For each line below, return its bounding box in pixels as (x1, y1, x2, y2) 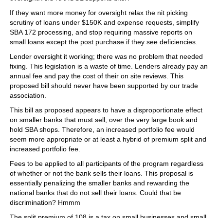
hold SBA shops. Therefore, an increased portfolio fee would (10, 126, 195, 133)
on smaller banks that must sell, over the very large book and (10, 116, 198, 124)
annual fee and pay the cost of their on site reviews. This (10, 72, 183, 80)
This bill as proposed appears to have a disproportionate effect (10, 106, 202, 114)
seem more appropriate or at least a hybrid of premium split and (10, 135, 206, 143)
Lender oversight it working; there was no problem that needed (10, 53, 203, 60)
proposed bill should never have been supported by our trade (10, 82, 198, 90)
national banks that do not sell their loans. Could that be (10, 189, 181, 197)
